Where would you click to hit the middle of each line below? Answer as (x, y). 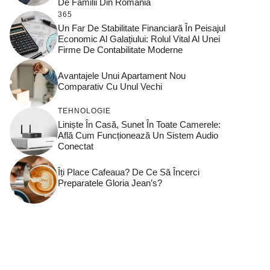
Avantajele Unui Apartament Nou (122, 76)
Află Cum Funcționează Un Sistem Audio (138, 136)
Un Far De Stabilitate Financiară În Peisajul (142, 28)
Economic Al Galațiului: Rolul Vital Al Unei (139, 39)
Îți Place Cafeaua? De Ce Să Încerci (129, 172)
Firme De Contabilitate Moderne (120, 50)
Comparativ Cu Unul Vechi (110, 87)
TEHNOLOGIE (84, 111)
